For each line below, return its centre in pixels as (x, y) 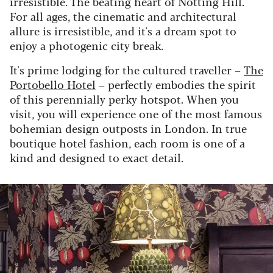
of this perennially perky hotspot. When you (124, 98)
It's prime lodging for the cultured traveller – (127, 69)
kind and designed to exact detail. (97, 157)
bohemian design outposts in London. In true (128, 128)
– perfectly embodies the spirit (176, 84)
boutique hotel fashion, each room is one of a (127, 142)
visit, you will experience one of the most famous (136, 113)
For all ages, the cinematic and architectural (123, 16)
